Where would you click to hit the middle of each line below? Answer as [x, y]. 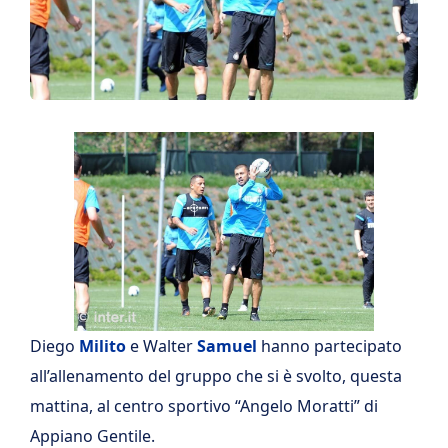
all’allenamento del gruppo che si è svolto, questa [216, 375]
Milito [102, 345]
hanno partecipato [329, 345]
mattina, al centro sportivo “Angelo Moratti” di [204, 405]
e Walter [161, 345]
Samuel [227, 345]
